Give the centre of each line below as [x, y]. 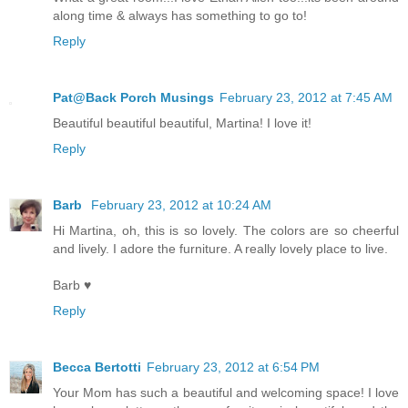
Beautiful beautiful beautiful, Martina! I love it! [182, 122]
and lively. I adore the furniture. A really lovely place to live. [220, 248]
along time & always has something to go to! [180, 15]
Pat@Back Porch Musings [133, 97]
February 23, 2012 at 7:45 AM [306, 97]
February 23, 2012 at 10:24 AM [181, 204]
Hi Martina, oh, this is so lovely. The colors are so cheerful [226, 230]
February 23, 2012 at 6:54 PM [233, 367]
